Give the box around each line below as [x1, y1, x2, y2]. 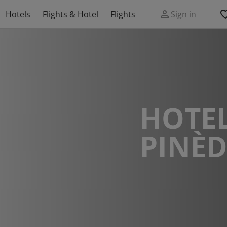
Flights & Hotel [43, 9, 98, 20]
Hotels [6, 9, 30, 20]
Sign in [171, 9, 196, 20]
